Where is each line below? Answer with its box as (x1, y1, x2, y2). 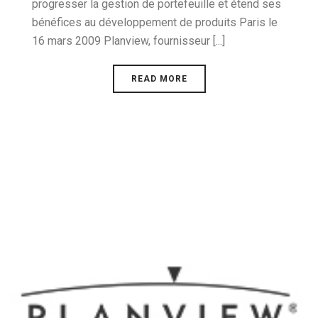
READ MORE (131, 74, 187, 84)
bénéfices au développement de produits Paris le (32, 16, 278, 29)
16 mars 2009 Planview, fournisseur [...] (32, 34, 225, 48)
